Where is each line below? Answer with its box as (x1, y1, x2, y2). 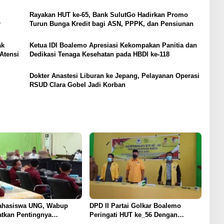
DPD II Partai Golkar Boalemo (89, 201, 181, 209)
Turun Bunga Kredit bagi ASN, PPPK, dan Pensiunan (29, 19, 193, 27)
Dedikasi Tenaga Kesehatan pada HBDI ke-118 (29, 50, 170, 58)
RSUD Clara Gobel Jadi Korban (29, 80, 125, 88)
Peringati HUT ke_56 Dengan (89, 210, 177, 218)
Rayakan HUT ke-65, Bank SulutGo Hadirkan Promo (29, 10, 188, 18)
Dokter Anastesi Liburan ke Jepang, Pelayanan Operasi (29, 71, 199, 79)
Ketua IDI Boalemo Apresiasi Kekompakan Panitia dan (29, 41, 197, 49)
